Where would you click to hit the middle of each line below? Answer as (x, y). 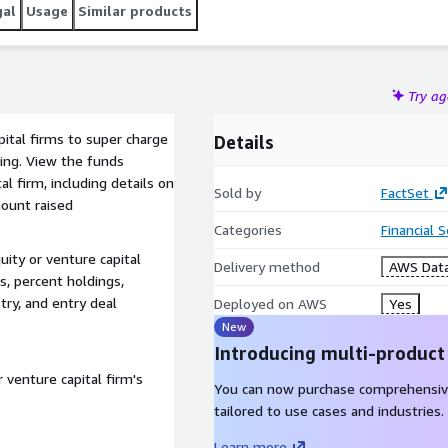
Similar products (135, 10)
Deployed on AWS (270, 303)
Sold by (237, 192)
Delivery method (267, 266)
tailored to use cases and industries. (329, 410)
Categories (248, 229)
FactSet (404, 192)
